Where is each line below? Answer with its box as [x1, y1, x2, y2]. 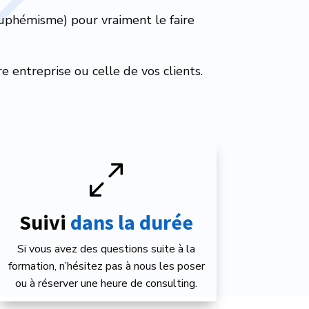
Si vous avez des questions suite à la [17, 241, 196, 257]
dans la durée [70, 209, 194, 236]
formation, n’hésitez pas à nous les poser [8, 259, 205, 275]
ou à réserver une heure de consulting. [15, 276, 198, 292]
